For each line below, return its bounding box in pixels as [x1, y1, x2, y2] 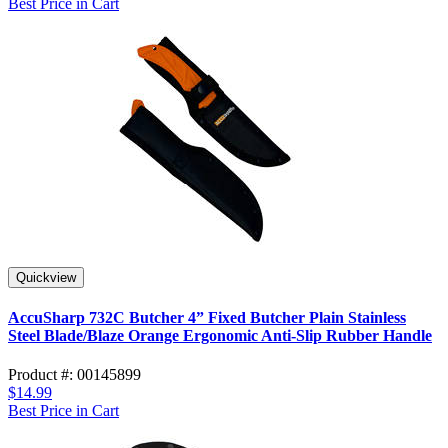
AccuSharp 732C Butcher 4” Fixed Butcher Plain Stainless [8, 309, 406, 327]
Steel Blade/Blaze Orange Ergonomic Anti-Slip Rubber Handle [8, 327, 432, 345]
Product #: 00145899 [8, 366, 141, 384]
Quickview [16, 269, 76, 285]
